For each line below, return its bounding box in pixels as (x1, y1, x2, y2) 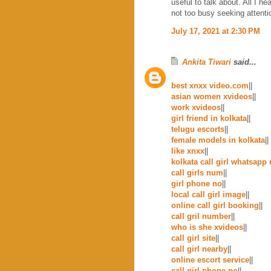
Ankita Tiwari (182, 57, 231, 67)
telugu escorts (171, 124, 224, 134)
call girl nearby (171, 244, 227, 253)
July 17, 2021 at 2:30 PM (171, 26, 260, 36)
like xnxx (171, 146, 204, 155)
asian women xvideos (171, 91, 252, 101)
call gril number (171, 211, 231, 221)
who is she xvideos (171, 222, 243, 232)
